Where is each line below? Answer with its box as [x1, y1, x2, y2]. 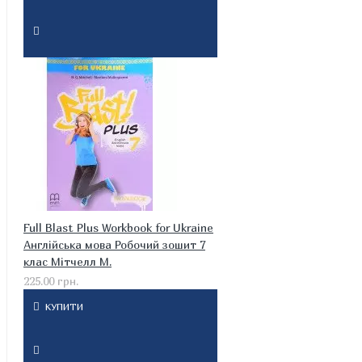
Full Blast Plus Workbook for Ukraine [23, 221, 213, 234]
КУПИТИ [44, 301, 83, 313]
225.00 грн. [23, 274, 78, 288]
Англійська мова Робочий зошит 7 [23, 238, 205, 251]
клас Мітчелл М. [23, 255, 112, 268]
